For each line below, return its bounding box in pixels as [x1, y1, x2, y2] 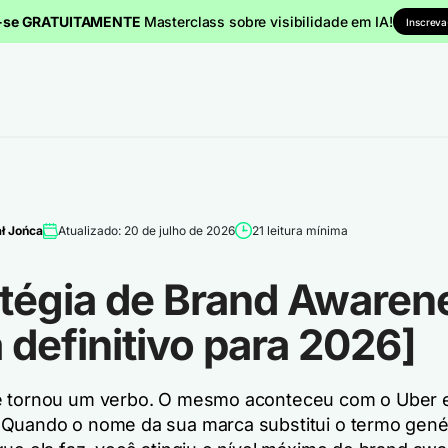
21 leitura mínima [251, 222, 348, 238]
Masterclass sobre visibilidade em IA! [143, 12, 393, 30]
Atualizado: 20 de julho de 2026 [57, 222, 235, 238]
